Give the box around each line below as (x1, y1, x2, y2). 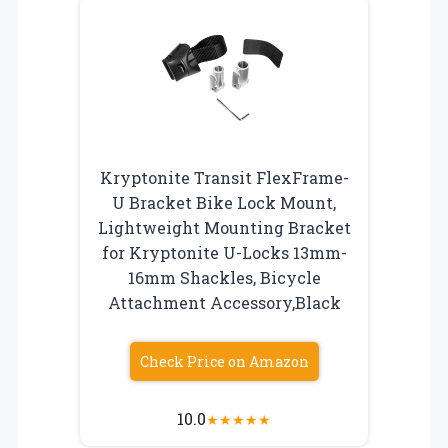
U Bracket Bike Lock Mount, (112, 191, 336, 213)
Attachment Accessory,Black (107, 291, 341, 313)
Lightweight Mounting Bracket (97, 216, 351, 238)
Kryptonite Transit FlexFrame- (99, 166, 349, 188)
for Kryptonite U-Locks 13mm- (101, 241, 347, 263)
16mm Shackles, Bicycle (127, 266, 321, 288)
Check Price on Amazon (139, 351, 309, 371)
